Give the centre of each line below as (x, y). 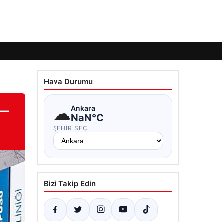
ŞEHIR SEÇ (70, 128)
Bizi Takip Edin (69, 184)
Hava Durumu (68, 82)
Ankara (83, 108)
